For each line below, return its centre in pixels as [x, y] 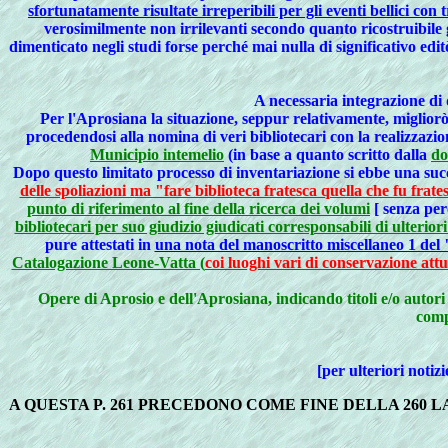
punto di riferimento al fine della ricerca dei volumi [198, 208]
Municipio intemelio [157, 154]
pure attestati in [99, 244]
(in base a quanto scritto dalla [329, 154]
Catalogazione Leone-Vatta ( [108, 262]
